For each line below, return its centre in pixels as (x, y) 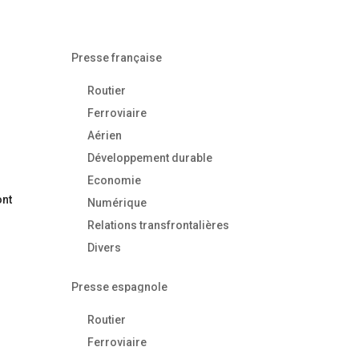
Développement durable (150, 157)
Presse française (117, 57)
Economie (115, 180)
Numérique (117, 202)
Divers (105, 247)
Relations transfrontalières (159, 225)
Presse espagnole (120, 286)
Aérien (105, 135)
